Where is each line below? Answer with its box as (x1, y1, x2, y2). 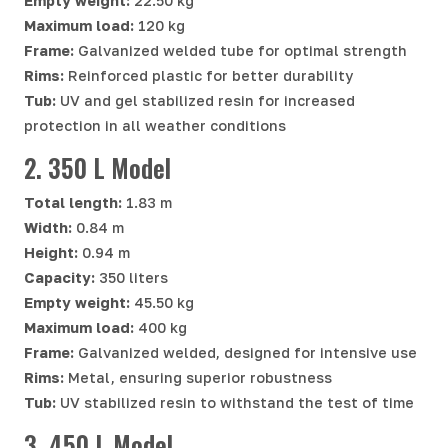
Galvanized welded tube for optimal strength (74, 41, 407, 59)
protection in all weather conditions (24, 116, 286, 134)
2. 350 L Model (24, 149, 171, 187)
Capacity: (24, 269, 95, 287)
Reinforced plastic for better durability (64, 66, 353, 84)
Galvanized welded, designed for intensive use (74, 344, 417, 362)
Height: (24, 244, 78, 262)
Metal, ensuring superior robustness (64, 369, 332, 387)
